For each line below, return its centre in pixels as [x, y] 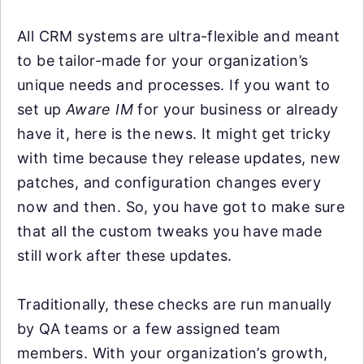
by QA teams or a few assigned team [149, 329]
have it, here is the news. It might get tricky [174, 134]
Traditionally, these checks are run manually [175, 304]
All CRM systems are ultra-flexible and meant [179, 36]
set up [41, 109]
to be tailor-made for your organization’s [163, 61]
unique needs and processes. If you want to [174, 85]
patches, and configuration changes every [169, 182]
